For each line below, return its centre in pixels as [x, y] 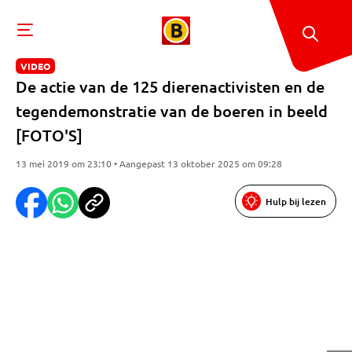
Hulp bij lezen [296, 201]
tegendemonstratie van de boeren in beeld [172, 111]
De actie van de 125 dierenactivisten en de [170, 86]
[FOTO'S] [49, 135]
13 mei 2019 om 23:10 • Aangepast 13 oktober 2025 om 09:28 [149, 163]
